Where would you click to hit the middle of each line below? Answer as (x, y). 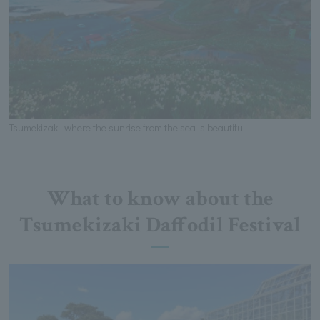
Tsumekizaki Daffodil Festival (160, 226)
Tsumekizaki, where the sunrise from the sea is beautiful (127, 128)
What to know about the (160, 199)
